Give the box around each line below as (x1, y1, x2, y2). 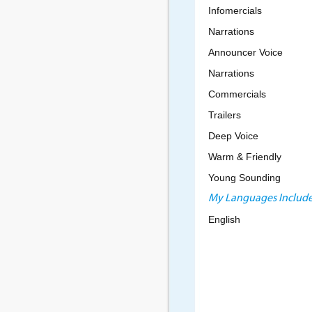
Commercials (208, 88, 266, 100)
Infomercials (208, 5, 262, 16)
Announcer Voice (208, 47, 283, 58)
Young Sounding (208, 172, 281, 183)
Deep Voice (208, 130, 258, 141)
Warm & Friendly (208, 151, 281, 162)
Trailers (208, 109, 241, 120)
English (208, 214, 240, 225)
